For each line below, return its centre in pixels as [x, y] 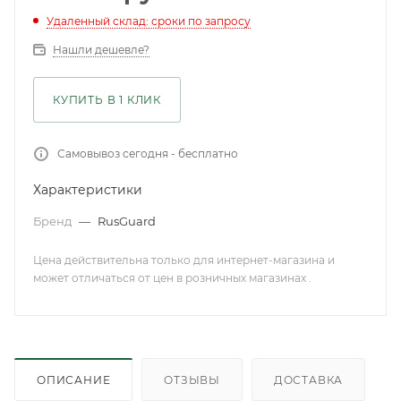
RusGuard [127, 221]
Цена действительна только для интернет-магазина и [184, 260]
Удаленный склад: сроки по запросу [149, 21]
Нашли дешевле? [101, 50]
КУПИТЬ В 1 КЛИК [107, 100]
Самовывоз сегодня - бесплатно [148, 154]
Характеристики [88, 190]
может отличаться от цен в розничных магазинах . [172, 278]
